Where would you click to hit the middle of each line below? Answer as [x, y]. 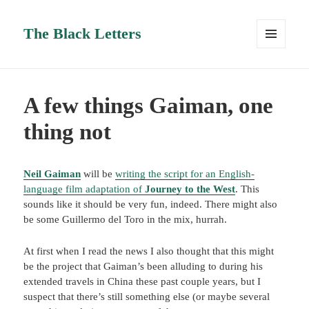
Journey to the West [190, 189]
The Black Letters [83, 34]
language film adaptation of [84, 189]
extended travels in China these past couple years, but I [142, 281]
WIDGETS [276, 77]
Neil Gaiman [52, 173]
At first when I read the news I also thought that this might [149, 251]
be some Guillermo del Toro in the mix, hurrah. [126, 219]
